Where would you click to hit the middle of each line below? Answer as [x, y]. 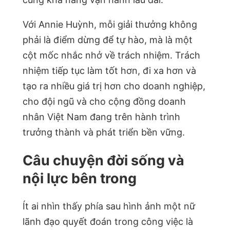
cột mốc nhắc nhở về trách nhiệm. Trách [111, 55]
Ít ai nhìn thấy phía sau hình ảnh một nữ [109, 206]
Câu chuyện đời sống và [103, 160]
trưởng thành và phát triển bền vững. [104, 132]
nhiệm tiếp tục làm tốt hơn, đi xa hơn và [109, 70]
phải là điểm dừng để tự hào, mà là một [108, 40]
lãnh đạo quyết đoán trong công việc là [108, 222]
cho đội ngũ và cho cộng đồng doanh [104, 101]
